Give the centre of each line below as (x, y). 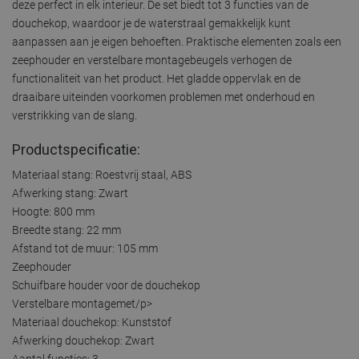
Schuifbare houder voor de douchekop (106, 285)
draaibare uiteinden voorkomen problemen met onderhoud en (163, 97)
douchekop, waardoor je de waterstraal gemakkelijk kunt (151, 23)
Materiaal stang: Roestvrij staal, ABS (102, 174)
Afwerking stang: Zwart (70, 193)
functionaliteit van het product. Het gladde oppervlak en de (156, 78)
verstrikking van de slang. (75, 115)
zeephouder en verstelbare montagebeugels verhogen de (152, 60)
